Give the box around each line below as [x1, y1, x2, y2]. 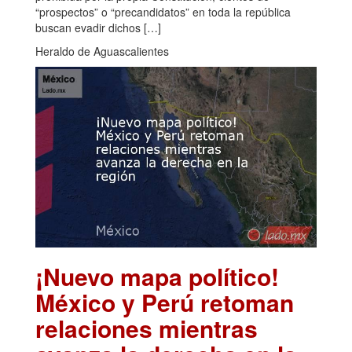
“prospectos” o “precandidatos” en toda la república [35, 4, 291, 20]
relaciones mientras [35, 311, 258, 346]
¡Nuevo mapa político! [35, 259, 279, 294]
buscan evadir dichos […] [35, 20, 161, 36]
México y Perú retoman [35, 285, 294, 320]
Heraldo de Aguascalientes [35, 43, 169, 60]
